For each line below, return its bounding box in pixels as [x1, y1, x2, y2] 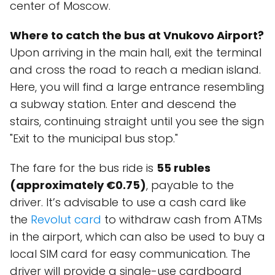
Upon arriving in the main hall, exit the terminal [10, 45, 261, 60]
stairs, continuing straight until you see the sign [10, 114, 264, 129]
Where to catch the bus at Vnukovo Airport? [10, 28, 264, 43]
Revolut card [31, 212, 101, 227]
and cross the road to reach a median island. [10, 62, 261, 77]
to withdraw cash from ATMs [101, 212, 262, 227]
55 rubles [157, 160, 211, 176]
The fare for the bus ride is [10, 160, 157, 176]
